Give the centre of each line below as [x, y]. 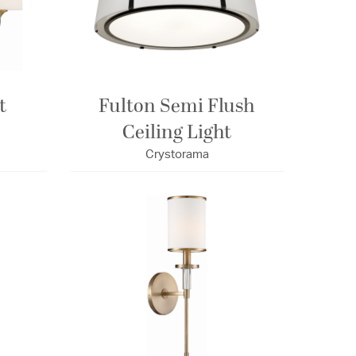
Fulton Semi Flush [177, 107]
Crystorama [177, 155]
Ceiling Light [177, 133]
